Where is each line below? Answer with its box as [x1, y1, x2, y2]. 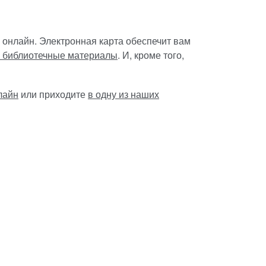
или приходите [18, 87, 88, 102]
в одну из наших [88, 87, 159, 102]
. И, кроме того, [118, 48, 184, 62]
